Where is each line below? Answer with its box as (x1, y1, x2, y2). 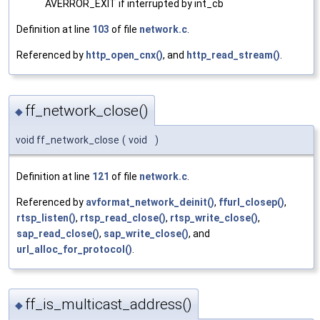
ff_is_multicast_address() (25, 296, 192, 314)
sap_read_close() (16, 227, 99, 239)
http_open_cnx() (86, 49, 163, 61)
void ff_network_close (16, 134, 119, 146)
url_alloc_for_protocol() (16, 243, 132, 255)
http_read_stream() (186, 49, 280, 61)
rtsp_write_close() (170, 211, 258, 224)
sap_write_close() (104, 227, 189, 239)
